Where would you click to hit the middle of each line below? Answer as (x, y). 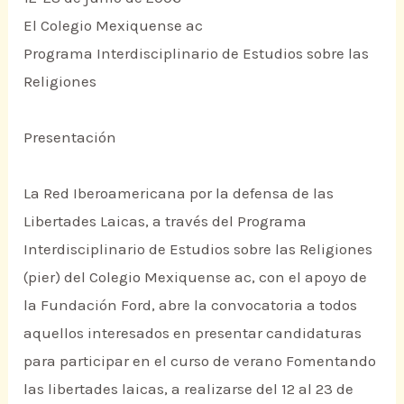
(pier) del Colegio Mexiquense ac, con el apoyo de (196, 277)
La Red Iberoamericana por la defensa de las (179, 193)
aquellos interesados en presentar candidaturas (193, 333)
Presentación (70, 138)
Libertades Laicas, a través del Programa (165, 221)
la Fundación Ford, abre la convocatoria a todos (191, 305)
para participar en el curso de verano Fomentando (200, 361)
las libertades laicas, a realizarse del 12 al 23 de (189, 389)
